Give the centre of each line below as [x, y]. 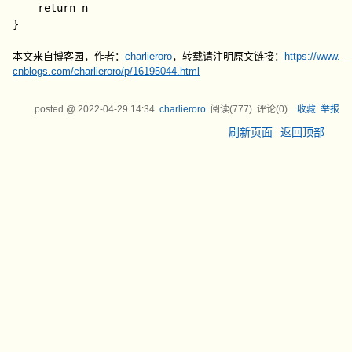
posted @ [56, 109]
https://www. [313, 56]
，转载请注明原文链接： [229, 56]
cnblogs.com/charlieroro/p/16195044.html [106, 71]
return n [26, 8]
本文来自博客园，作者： [69, 56]
